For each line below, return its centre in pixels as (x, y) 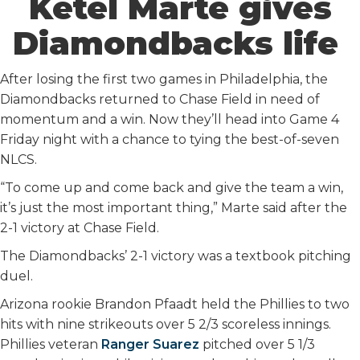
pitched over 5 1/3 (257, 344)
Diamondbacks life (180, 43)
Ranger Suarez (150, 344)
